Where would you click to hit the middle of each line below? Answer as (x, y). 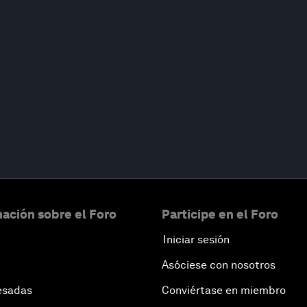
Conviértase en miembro (224, 290)
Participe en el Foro (220, 214)
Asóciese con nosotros (219, 265)
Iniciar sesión (196, 239)
